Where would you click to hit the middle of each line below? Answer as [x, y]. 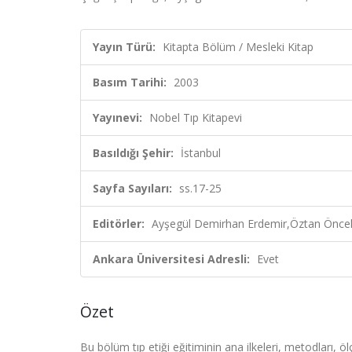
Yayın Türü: [124, 47]
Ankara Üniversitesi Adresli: [171, 259]
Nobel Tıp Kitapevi [196, 117]
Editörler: [119, 224]
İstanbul [201, 153]
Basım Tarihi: [130, 82]
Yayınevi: [117, 117]
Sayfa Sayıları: [132, 188]
